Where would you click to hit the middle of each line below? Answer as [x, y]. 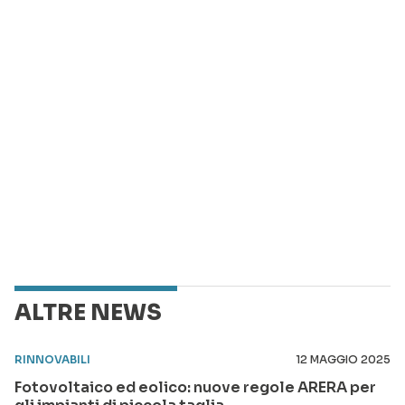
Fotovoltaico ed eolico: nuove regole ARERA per [195, 387]
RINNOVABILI [52, 359]
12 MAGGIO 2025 [343, 359]
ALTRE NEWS [88, 312]
